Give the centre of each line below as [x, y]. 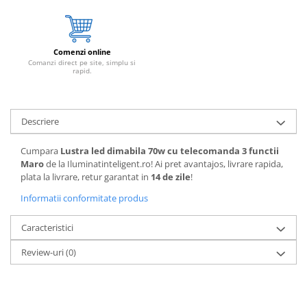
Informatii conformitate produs [84, 198]
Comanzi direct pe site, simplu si [82, 62]
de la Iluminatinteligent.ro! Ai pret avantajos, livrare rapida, [163, 164]
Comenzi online [82, 52]
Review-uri [44, 252]
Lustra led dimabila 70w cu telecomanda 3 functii [170, 151]
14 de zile [171, 177]
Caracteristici [47, 228]
